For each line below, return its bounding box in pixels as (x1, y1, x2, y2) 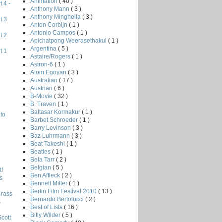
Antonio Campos (30, 29, 77, 36)
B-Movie (30, 92, 54, 100)
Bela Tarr (30, 156, 56, 163)
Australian (30, 76, 59, 84)
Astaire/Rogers (30, 53, 72, 60)
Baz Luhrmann (30, 132, 71, 139)
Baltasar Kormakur (30, 108, 82, 115)
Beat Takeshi (30, 140, 66, 147)
